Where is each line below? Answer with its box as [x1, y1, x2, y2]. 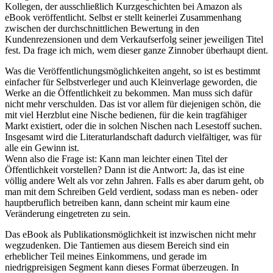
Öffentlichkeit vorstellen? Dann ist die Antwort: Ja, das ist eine [5, 164, 244, 175]
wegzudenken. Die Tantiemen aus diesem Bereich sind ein [5, 239, 229, 250]
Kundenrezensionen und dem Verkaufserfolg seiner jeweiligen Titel [5, 34, 263, 44]
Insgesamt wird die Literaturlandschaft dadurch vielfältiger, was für [5, 131, 261, 142]
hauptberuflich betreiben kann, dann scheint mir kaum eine [5, 197, 230, 208]
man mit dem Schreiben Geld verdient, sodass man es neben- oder [5, 186, 258, 197]
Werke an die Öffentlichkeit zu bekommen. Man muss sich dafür [5, 87, 252, 98]
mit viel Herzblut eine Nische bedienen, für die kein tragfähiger [5, 109, 247, 120]
